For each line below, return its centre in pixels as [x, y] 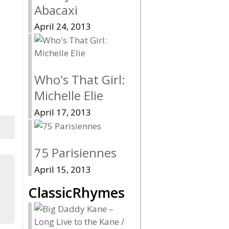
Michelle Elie [69, 96]
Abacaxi [56, 10]
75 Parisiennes [75, 153]
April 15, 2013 [63, 169]
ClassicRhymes [76, 192]
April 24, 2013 [63, 27]
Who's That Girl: [80, 80]
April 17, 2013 [63, 112]
